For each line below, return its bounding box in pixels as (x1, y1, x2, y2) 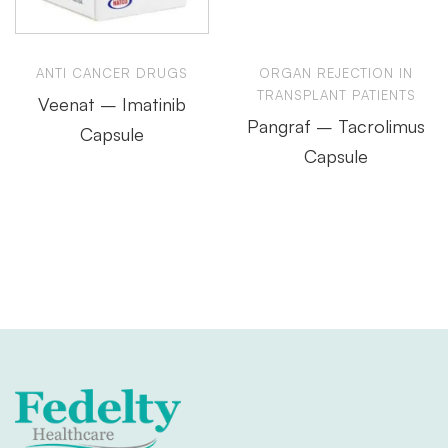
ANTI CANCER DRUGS (36, 64, 188, 81)
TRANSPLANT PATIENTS (256, 86, 416, 103)
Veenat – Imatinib (38, 92, 186, 115)
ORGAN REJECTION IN (259, 64, 413, 81)
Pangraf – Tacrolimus (247, 114, 425, 137)
